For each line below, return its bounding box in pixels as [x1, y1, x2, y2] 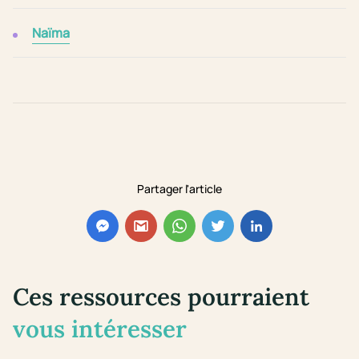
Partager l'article [137, 181, 222, 197]
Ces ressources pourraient [13, 281, 309, 313]
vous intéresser [13, 313, 187, 345]
